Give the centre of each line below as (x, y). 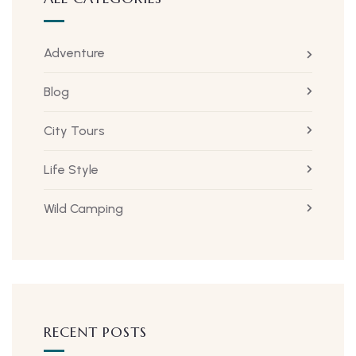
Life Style (71, 170)
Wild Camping (83, 209)
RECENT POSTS (95, 332)
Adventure (74, 53)
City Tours (74, 131)
